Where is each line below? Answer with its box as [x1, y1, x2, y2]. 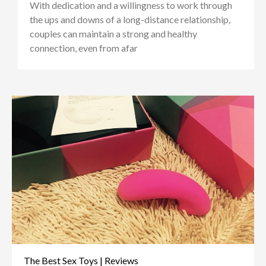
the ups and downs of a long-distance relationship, [29, 14, 230, 26]
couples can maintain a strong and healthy [29, 28, 197, 40]
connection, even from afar [29, 42, 138, 54]
